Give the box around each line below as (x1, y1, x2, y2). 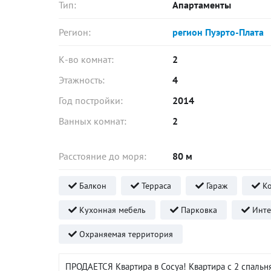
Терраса (139, 180, 171, 191)
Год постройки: (59, 94, 123, 106)
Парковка (178, 204, 217, 215)
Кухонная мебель (77, 204, 146, 215)
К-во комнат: (59, 53, 114, 65)
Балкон (77, 180, 106, 191)
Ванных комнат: (59, 115, 126, 127)
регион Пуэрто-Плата (172, 26, 264, 38)
